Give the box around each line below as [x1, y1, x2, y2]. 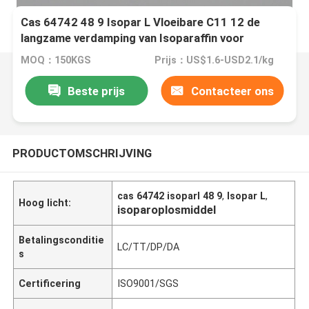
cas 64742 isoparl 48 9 [117, 190, 223, 201]
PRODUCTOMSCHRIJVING [12, 146, 152, 160]
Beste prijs [67, 83, 125, 98]
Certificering [19, 277, 81, 289]
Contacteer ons [190, 83, 274, 98]
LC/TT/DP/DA [117, 241, 180, 252]
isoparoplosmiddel [117, 202, 217, 217]
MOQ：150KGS [21, 54, 92, 66]
